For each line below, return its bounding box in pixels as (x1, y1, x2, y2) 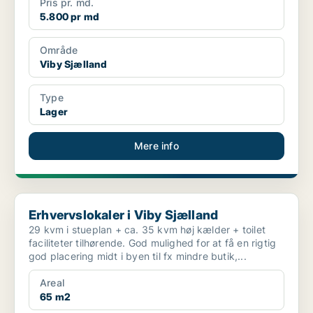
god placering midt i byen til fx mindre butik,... (29, 250, 247, 263)
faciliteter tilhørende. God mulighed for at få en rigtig (29, 237, 129, 249)
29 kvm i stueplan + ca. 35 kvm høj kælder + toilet (29, 224, 265, 236)
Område (40, 44, 78, 57)
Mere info (134, 140, 179, 152)
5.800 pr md (40, 10, 100, 23)
